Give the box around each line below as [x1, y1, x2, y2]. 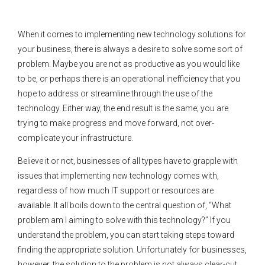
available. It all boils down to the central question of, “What [18, 200, 231, 210]
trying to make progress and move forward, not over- [18, 118, 214, 128]
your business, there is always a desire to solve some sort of [18, 44, 243, 54]
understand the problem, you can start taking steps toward [18, 230, 234, 240]
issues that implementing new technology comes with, [18, 170, 219, 180]
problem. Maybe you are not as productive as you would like [18, 59, 240, 69]
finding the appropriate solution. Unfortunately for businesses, [18, 244, 247, 254]
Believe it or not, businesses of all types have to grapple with [18, 156, 238, 166]
